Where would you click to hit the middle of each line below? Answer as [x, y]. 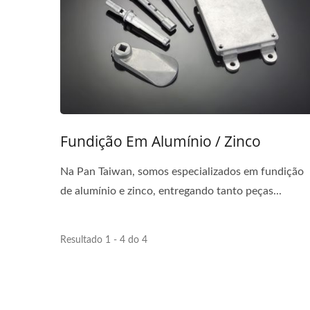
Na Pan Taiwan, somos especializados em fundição [182, 172]
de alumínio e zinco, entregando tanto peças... [171, 191]
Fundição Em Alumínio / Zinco [161, 142]
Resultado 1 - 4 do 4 [104, 240]
